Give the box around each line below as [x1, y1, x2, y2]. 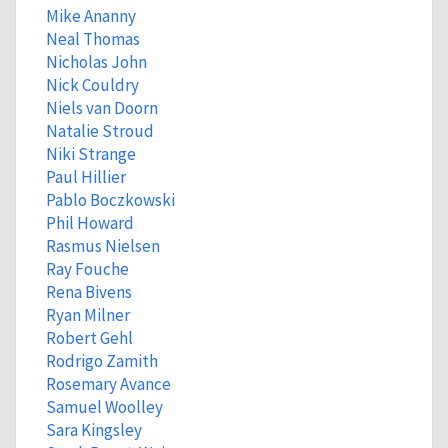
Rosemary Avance [45, 373, 171, 395]
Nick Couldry [45, 74, 139, 96]
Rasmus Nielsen [45, 235, 160, 257]
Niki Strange [45, 143, 136, 165]
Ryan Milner [45, 304, 130, 326]
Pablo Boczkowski [45, 189, 175, 211]
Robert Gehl [45, 327, 133, 349]
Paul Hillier [45, 166, 126, 188]
